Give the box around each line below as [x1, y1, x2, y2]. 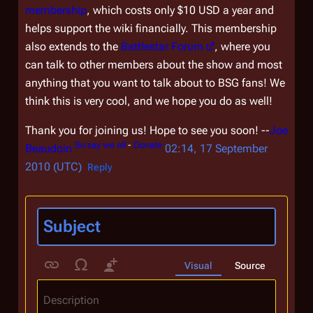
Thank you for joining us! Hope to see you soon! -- [25, 124, 270, 137]
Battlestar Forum [121, 40, 203, 53]
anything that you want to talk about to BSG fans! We [25, 76, 285, 89]
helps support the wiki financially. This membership [25, 22, 277, 35]
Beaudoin [25, 142, 72, 155]
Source [235, 259, 265, 271]
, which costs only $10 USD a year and [87, 3, 274, 17]
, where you [214, 40, 270, 53]
